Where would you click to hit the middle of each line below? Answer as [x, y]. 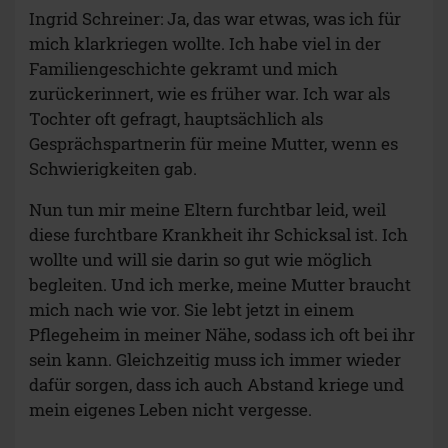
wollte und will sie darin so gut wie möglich [200, 260]
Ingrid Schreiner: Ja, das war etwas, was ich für [215, 19]
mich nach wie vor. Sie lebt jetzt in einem [191, 310]
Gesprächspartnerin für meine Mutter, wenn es [213, 144]
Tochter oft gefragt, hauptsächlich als [176, 119]
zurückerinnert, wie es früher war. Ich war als [209, 94]
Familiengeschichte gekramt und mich [183, 69]
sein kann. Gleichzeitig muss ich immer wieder [215, 360]
